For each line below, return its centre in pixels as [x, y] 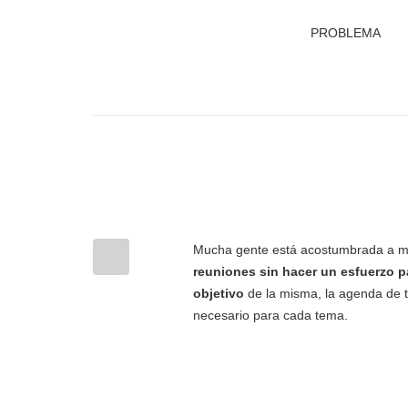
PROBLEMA [346, 33]
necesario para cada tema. [270, 315]
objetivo [219, 293]
